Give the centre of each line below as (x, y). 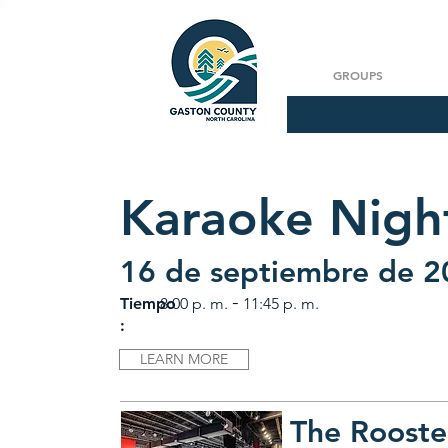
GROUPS (358, 75)
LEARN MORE (184, 359)
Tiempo (148, 303)
